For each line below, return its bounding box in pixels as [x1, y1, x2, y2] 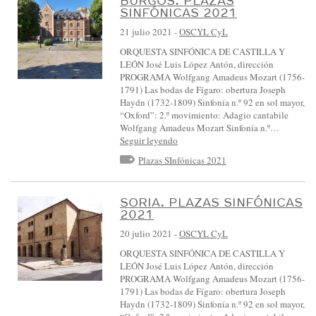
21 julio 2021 [120, 25, 172, 38]
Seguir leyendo [120, 133, 178, 147]
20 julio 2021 [120, 227, 172, 241]
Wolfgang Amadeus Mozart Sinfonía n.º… [120, 121, 279, 134]
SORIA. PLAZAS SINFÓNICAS [120, 195, 303, 210]
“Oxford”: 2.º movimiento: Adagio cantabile [120, 108, 288, 121]
